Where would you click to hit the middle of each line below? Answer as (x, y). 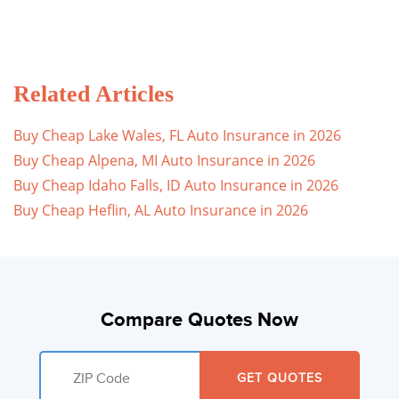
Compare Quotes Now (199, 320)
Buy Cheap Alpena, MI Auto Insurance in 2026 (164, 160)
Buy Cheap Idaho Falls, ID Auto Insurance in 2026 (176, 185)
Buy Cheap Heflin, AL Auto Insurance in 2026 (161, 210)
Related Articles (94, 94)
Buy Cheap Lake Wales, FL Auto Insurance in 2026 (177, 135)
